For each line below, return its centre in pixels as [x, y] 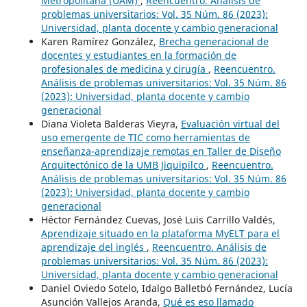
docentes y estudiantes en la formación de [138, 55]
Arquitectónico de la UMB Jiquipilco [123, 164]
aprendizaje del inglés [94, 247]
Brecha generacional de [213, 41]
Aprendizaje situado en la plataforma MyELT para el [160, 233]
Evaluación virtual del [230, 123]
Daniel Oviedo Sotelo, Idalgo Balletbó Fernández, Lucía [167, 288]
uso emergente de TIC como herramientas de [145, 137]
